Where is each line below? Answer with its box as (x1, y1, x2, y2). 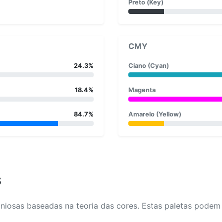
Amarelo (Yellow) (128, 110, 181, 118)
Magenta (128, 86, 156, 94)
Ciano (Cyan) (128, 61, 169, 69)
